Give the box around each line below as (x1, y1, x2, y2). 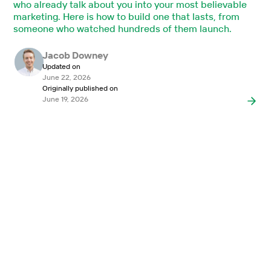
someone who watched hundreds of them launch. (13, 22, 232, 34)
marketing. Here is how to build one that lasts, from (13, 10, 240, 22)
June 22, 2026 (42, 72, 91, 82)
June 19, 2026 (42, 94, 88, 103)
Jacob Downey (42, 48, 109, 61)
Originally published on (42, 83, 118, 93)
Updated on (42, 61, 80, 71)
